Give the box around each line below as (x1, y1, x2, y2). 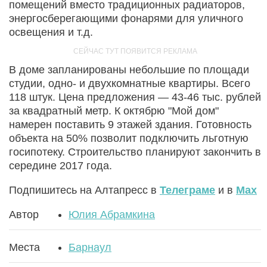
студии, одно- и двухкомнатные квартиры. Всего (9, 77, 250, 90)
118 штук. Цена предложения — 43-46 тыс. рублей (9, 91, 261, 104)
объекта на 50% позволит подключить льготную (9, 132, 249, 145)
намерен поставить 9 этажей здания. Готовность (9, 119, 252, 131)
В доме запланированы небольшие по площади (9, 64, 249, 76)
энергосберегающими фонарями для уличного (9, 13, 243, 25)
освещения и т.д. (9, 26, 93, 39)
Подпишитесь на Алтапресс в (9, 184, 160, 197)
